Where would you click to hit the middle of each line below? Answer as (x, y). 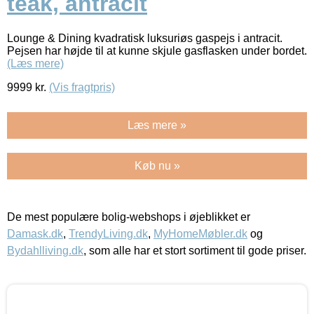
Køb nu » (157, 165)
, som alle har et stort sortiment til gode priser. (195, 250)
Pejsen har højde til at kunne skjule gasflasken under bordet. (157, 50)
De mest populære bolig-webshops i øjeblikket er (129, 217)
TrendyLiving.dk (108, 233)
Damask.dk (35, 233)
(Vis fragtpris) (82, 87)
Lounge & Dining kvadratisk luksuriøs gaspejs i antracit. (145, 38)
